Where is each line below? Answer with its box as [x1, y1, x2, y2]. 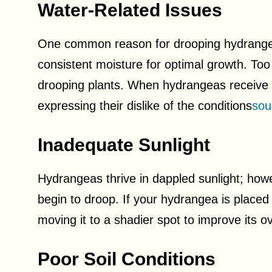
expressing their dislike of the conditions [38, 99, 252, 112]
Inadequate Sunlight [38, 135, 210, 155]
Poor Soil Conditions [38, 249, 216, 269]
